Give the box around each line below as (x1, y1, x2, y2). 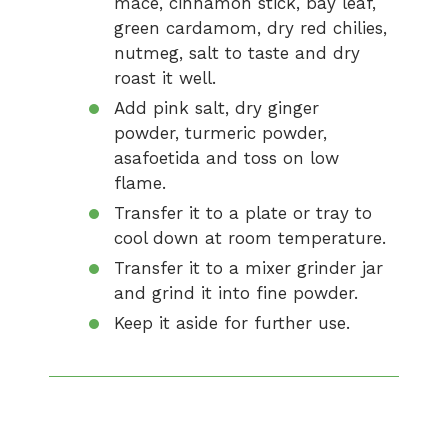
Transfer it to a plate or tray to (114, 203, 372, 223)
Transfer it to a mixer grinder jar (114, 258, 383, 278)
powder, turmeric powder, (114, 123, 327, 143)
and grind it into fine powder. (114, 283, 358, 303)
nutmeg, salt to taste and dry (114, 43, 360, 63)
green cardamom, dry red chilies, (114, 18, 387, 38)
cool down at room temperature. (114, 228, 386, 248)
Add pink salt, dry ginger (114, 98, 319, 118)
